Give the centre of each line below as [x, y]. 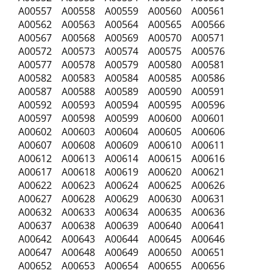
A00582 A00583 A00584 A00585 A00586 [125, 78]
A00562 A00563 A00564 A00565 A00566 [125, 24]
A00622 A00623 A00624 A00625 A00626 [125, 185]
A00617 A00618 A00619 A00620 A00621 [122, 172]
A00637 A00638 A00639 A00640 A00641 [125, 225]
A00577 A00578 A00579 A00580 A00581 [125, 65]
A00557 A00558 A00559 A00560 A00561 [122, 11]
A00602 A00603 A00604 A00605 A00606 [122, 132]
